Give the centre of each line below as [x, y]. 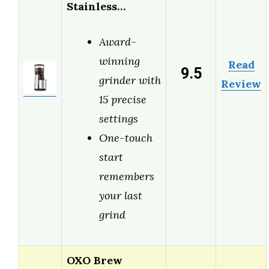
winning [119, 61]
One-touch [126, 138]
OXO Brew [95, 261]
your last [121, 196]
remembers [127, 177]
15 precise [123, 100]
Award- [118, 42]
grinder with [130, 80]
